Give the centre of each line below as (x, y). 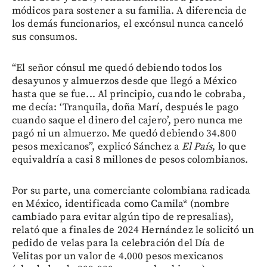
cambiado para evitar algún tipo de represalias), (123, 217)
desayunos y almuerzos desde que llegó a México (124, 81)
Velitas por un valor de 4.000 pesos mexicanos (117, 257)
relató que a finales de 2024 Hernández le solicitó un (133, 230)
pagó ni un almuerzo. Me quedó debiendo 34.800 (124, 134)
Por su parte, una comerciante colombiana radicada (131, 191)
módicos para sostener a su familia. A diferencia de (130, 11)
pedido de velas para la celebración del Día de (118, 243)
